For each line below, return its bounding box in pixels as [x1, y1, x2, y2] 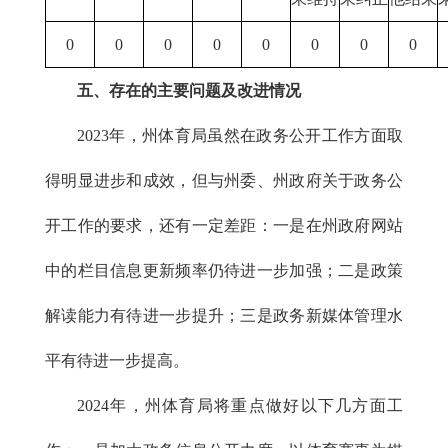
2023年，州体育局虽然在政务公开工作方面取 [77, 127, 403, 144]
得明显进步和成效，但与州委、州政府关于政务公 [45, 172, 403, 189]
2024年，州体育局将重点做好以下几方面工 [77, 397, 403, 414]
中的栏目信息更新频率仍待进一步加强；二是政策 [45, 262, 403, 279]
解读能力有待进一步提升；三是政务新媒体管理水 [45, 307, 403, 324]
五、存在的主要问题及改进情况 [77, 82, 301, 99]
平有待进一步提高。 [45, 352, 189, 369]
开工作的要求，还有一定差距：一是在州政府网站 [45, 217, 403, 234]
